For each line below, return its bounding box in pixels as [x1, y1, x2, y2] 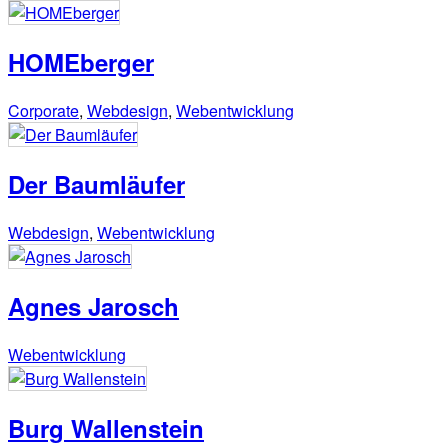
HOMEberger [8, 45, 154, 80]
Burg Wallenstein [8, 410, 204, 445]
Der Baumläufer [8, 167, 185, 202]
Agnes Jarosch [8, 288, 179, 323]
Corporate [8, 99, 79, 123]
